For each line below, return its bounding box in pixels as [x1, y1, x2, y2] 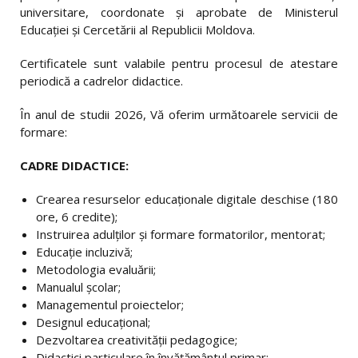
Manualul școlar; [36, 279, 121, 295]
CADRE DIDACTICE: [20, 157, 129, 173]
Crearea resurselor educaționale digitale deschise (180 [36, 191, 338, 207]
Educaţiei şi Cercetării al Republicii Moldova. [20, 22, 255, 38]
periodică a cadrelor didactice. [20, 73, 183, 89]
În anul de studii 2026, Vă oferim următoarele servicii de [20, 106, 338, 122]
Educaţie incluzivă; [36, 244, 133, 260]
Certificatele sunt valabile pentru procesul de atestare [20, 55, 338, 71]
